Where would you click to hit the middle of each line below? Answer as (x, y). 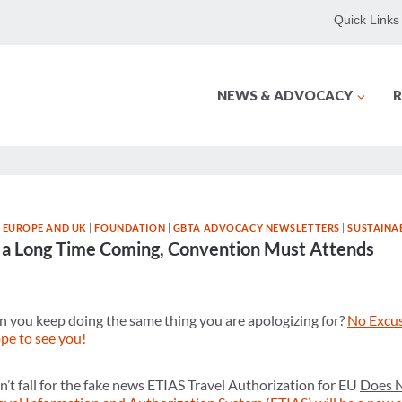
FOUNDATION (130, 227)
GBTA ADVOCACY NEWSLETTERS (256, 227)
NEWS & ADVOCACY (285, 95)
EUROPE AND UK (44, 227)
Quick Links (367, 20)
